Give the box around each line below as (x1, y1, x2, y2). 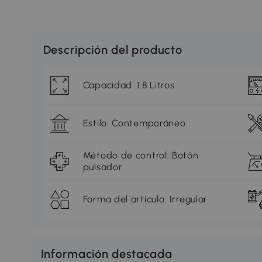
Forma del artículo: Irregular (82, 194, 208, 205)
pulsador (82, 161, 123, 173)
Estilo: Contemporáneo (82, 118, 186, 129)
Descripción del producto (43, 43, 182, 57)
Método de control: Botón (82, 150, 199, 161)
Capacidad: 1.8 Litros (82, 80, 175, 91)
